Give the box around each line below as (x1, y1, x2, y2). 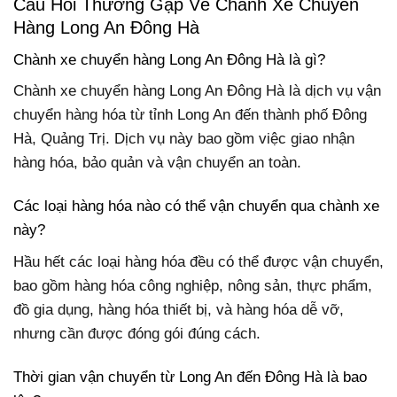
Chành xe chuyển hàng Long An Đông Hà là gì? (13, 51, 325, 68)
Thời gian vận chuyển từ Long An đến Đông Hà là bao (13, 368, 367, 385)
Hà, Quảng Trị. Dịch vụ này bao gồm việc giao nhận (13, 130, 354, 148)
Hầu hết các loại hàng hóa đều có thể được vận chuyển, (13, 253, 384, 270)
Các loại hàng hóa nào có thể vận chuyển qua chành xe (13, 198, 379, 215)
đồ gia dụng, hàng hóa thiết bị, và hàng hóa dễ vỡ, (13, 300, 344, 318)
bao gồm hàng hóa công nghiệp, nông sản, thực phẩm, (13, 276, 372, 294)
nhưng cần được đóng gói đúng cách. (13, 324, 261, 342)
